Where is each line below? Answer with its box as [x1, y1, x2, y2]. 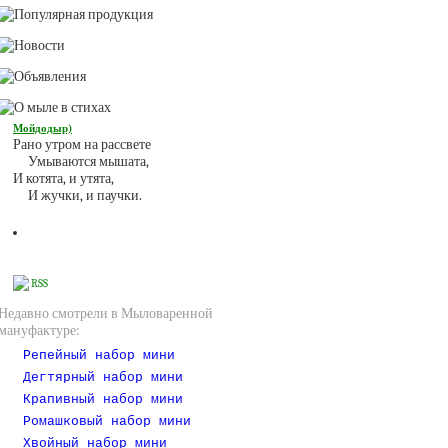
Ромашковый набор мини [23, 414, 191, 430]
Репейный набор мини [23, 348, 175, 364]
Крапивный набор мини [23, 392, 183, 408]
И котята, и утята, [13, 170, 114, 187]
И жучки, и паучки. [13, 187, 142, 204]
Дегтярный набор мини [23, 370, 183, 386]
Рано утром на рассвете [13, 136, 151, 153]
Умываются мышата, [13, 153, 149, 170]
